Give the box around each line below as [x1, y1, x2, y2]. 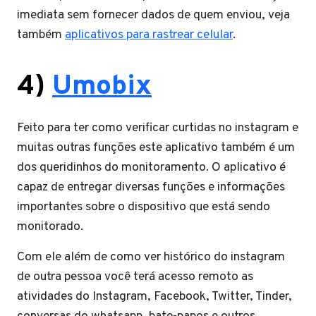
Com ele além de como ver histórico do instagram [17, 248, 285, 265]
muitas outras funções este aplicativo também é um [17, 139, 295, 156]
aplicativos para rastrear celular [65, 26, 233, 43]
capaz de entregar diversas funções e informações [17, 178, 285, 195]
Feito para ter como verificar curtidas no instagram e [17, 119, 298, 136]
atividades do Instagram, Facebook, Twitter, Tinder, [17, 288, 292, 305]
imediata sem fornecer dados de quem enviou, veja [17, 6, 290, 23]
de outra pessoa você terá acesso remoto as [17, 268, 253, 285]
